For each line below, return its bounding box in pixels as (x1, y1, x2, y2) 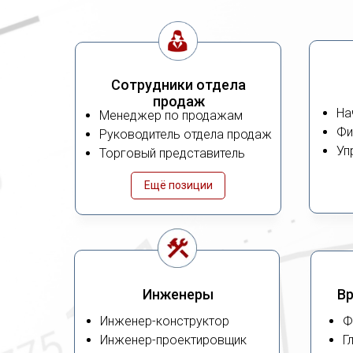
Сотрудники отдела (111, 76, 246, 93)
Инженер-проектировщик (100, 333, 247, 347)
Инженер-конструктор (100, 314, 229, 329)
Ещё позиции (143, 179, 213, 191)
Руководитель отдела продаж (99, 127, 272, 142)
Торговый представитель (99, 146, 245, 161)
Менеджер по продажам (99, 108, 243, 123)
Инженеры (143, 286, 214, 303)
